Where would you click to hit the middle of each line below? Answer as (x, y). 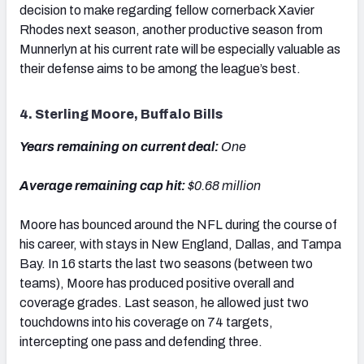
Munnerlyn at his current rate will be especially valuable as (180, 49)
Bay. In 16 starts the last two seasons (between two (166, 263)
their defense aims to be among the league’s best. (160, 68)
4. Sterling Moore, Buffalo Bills (121, 114)
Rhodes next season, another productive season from (171, 29)
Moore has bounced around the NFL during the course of (178, 224)
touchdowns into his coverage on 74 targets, (146, 322)
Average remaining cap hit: (104, 185)
